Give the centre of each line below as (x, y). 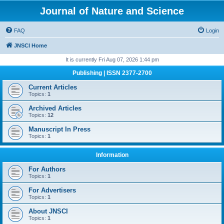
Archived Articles (55, 108)
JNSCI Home (30, 45)
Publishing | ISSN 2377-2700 (112, 73)
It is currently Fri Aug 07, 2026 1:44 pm (112, 59)
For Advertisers (52, 190)
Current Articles (53, 87)
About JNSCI (48, 211)
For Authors (47, 169)
